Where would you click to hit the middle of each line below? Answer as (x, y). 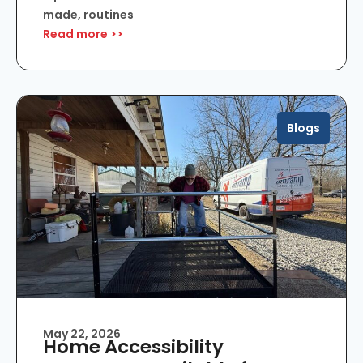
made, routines (88, 14)
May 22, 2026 (82, 333)
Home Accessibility (133, 346)
